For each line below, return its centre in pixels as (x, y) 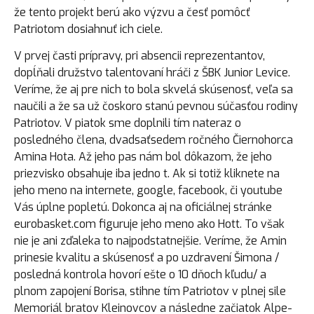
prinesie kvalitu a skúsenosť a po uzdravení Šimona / (146, 257)
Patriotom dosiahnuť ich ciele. (88, 29)
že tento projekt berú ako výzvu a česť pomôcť (132, 12)
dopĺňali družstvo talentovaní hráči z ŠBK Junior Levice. (152, 72)
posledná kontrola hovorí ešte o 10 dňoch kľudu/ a (140, 274)
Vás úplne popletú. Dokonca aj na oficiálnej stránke (143, 207)
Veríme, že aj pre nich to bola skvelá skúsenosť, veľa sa (153, 89)
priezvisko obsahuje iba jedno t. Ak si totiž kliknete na (147, 173)
